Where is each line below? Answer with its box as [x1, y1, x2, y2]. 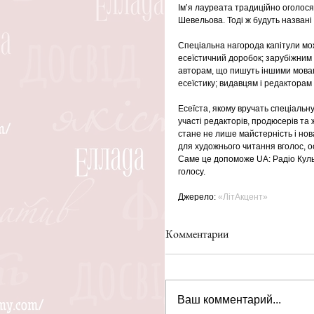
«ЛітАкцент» [218, 191, 268, 202]
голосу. [178, 166, 207, 177]
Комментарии [165, 226, 228, 241]
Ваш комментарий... [177, 293, 281, 306]
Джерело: [178, 191, 218, 202]
